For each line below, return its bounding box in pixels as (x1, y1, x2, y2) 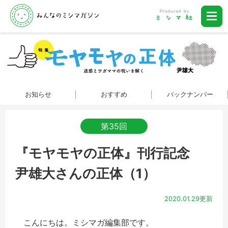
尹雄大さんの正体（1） (15, 165, 156, 181)
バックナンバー (166, 90, 213, 98)
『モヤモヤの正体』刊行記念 (15, 145, 203, 161)
